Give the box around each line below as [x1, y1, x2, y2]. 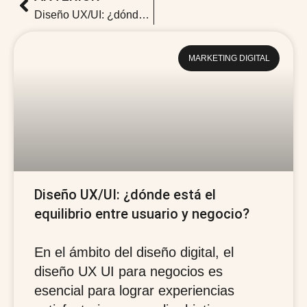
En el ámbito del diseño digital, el [34, 245, 234, 260]
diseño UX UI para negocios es [34, 264, 223, 279]
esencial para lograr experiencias [34, 283, 234, 298]
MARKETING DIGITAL [188, 53, 270, 64]
